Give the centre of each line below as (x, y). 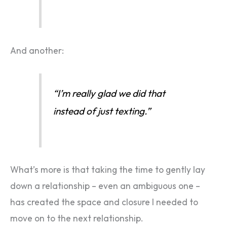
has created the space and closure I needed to (104, 202)
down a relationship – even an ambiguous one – (105, 186)
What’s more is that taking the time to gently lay (108, 170)
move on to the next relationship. (77, 219)
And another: (37, 50)
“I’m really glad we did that (109, 93)
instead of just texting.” (102, 111)
